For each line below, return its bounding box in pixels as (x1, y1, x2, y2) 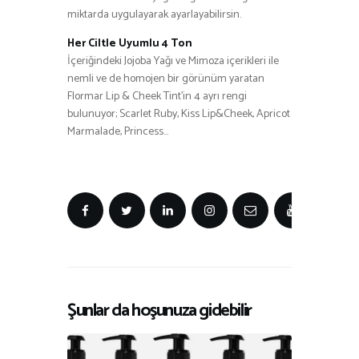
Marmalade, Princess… (67, 122, 168, 141)
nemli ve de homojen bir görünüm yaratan (67, 69, 264, 88)
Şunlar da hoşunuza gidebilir (67, 296, 252, 326)
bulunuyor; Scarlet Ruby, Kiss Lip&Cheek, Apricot (67, 104, 290, 123)
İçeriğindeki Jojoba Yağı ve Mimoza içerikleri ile (67, 51, 279, 71)
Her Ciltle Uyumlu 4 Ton (67, 34, 192, 53)
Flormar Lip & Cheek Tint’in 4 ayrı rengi (67, 87, 247, 106)
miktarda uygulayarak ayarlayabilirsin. (67, 5, 241, 24)
